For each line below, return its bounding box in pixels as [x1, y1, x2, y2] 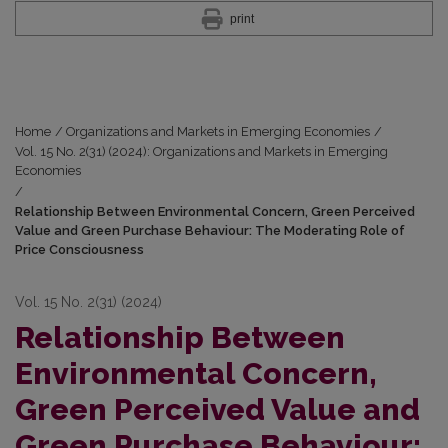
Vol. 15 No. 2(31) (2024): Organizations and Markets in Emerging [15, 143, 388, 159]
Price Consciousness [15, 241, 144, 257]
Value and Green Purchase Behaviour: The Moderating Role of [15, 222, 405, 238]
